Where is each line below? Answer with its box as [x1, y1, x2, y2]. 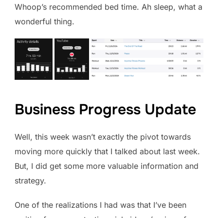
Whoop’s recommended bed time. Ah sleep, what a [15, 1, 202, 12]
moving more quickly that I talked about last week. [15, 146, 200, 156]
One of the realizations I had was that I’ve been [15, 200, 186, 210]
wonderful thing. [15, 16, 74, 26]
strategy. [15, 175, 46, 185]
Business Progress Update [15, 100, 196, 119]
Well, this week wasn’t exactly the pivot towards [15, 131, 191, 142]
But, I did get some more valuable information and [15, 161, 199, 171]
